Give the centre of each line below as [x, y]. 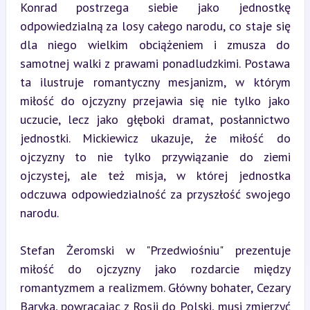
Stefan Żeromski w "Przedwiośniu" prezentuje [155, 250]
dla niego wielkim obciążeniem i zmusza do [155, 44]
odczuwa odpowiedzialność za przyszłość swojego [155, 194]
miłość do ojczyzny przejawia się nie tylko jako [155, 100]
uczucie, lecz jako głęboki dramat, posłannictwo [155, 119]
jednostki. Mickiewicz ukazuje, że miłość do [155, 138]
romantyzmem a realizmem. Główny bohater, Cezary [155, 287]
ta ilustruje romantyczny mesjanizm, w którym [155, 82]
